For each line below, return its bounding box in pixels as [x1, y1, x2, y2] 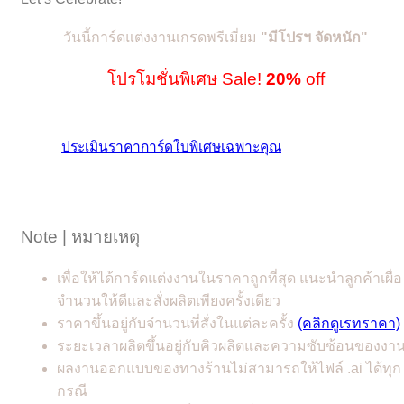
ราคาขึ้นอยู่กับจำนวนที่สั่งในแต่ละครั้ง [57, 315, 298, 331]
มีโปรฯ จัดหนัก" [268, 29, 368, 45]
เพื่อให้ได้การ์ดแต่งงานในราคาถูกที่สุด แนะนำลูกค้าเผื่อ [57, 270, 402, 286]
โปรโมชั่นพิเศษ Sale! [106, 69, 266, 88]
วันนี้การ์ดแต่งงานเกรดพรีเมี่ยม [63, 29, 261, 45]
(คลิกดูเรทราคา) [298, 315, 400, 331]
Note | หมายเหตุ [21, 226, 140, 246]
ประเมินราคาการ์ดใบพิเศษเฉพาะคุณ [61, 139, 281, 155]
